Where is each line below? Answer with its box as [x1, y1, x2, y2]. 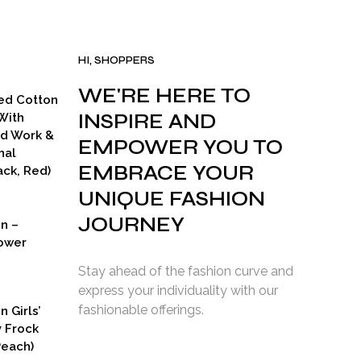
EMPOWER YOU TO [78, 135, 283, 160]
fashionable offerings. [78, 302, 204, 318]
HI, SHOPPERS [78, 54, 155, 68]
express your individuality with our [78, 283, 278, 299]
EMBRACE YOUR [78, 161, 254, 186]
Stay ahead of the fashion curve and [78, 263, 293, 280]
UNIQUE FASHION [78, 187, 265, 212]
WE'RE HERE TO [78, 84, 251, 109]
